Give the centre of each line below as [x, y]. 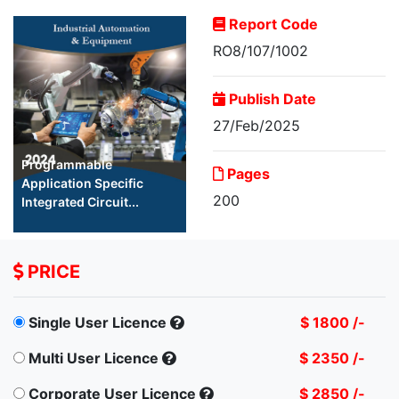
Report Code [272, 24]
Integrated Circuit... [80, 201]
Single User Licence [98, 322]
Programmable [67, 164]
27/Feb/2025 [256, 126]
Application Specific [82, 183]
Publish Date [271, 99]
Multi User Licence [94, 358]
